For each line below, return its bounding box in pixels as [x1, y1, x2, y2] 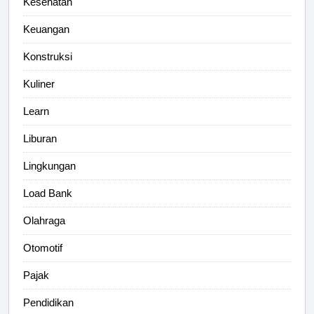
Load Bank [23, 187, 72, 200]
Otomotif [23, 242, 62, 254]
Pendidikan [23, 296, 74, 309]
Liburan [23, 132, 57, 145]
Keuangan [23, 23, 69, 36]
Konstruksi [23, 50, 72, 63]
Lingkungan [23, 160, 76, 172]
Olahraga [23, 214, 65, 227]
